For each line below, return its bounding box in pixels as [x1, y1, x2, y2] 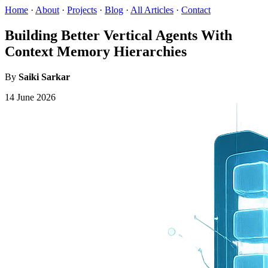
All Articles [130, 5, 173, 15]
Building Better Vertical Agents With [5, 27, 232, 43]
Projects [67, 5, 97, 15]
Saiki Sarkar [19, 71, 70, 82]
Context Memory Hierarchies [5, 43, 187, 59]
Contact [181, 5, 211, 15]
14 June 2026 [5, 92, 56, 102]
